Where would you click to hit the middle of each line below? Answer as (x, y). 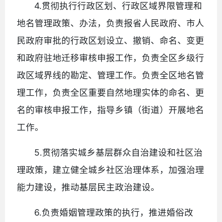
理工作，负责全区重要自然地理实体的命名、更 (111, 92)
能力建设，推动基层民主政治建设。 (88, 187)
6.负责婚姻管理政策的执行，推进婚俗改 (114, 212)
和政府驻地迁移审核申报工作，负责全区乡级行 (111, 57)
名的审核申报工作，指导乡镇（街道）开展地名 (111, 110)
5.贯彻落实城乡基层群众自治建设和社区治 (119, 152)
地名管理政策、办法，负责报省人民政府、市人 (111, 23)
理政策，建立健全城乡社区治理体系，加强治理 (111, 169)
